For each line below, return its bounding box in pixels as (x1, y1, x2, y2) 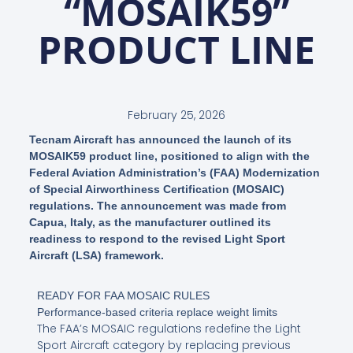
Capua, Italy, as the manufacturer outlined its (28, 216, 271, 229)
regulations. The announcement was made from (28, 199, 286, 213)
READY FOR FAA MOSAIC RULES (36, 289, 210, 303)
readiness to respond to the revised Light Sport (28, 232, 285, 246)
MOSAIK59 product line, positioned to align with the (28, 150, 310, 163)
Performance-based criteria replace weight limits (36, 306, 277, 319)
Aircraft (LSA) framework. (28, 249, 164, 262)
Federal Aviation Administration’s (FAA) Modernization (28, 166, 320, 180)
